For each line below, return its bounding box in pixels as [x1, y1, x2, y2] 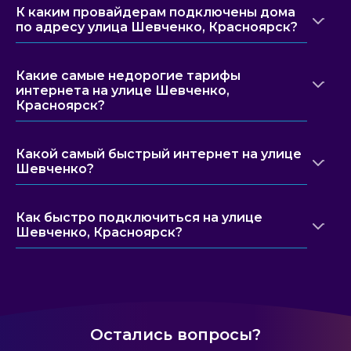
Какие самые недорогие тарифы [16, 67, 241, 83]
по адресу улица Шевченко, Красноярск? [16, 19, 298, 34]
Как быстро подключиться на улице [16, 209, 262, 225]
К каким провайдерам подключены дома [16, 4, 295, 20]
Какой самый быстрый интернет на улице [16, 146, 302, 161]
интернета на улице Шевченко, [16, 82, 230, 98]
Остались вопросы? [90, 324, 261, 344]
